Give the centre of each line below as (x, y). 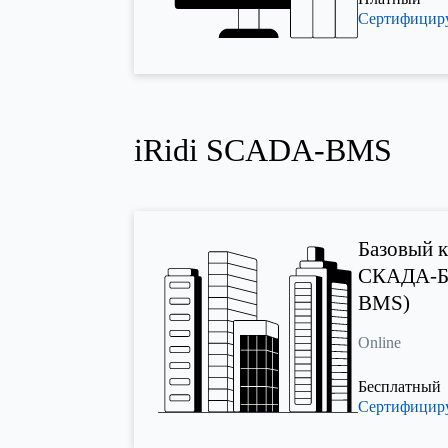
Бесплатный (400, 387)
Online (380, 343)
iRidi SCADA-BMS (263, 150)
